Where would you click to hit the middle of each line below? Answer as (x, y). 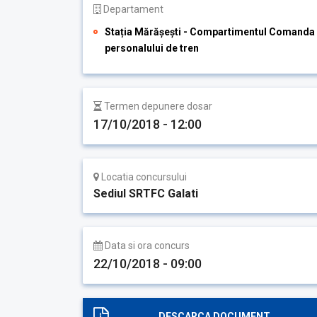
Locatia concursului (143, 177)
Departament (132, 9)
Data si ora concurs (146, 246)
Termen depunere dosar (157, 106)
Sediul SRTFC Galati (146, 194)
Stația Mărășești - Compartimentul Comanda (210, 32)
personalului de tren (152, 48)
